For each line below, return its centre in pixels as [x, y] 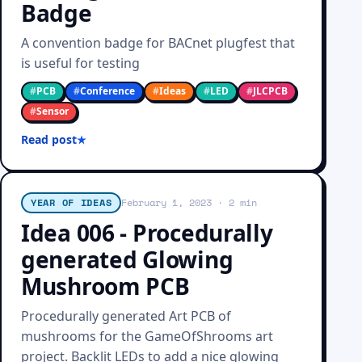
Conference [107, 91]
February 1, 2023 [167, 202]
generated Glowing [127, 259]
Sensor [53, 111]
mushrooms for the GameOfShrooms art [147, 336]
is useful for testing [80, 63]
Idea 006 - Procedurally [147, 233]
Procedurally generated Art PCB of [126, 316]
